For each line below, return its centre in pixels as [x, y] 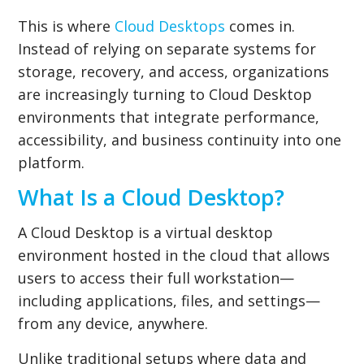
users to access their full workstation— [156, 277]
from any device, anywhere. [113, 323]
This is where [67, 26]
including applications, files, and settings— [169, 300]
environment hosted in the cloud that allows [174, 255]
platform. [52, 162]
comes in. [260, 26]
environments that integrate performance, [169, 117]
